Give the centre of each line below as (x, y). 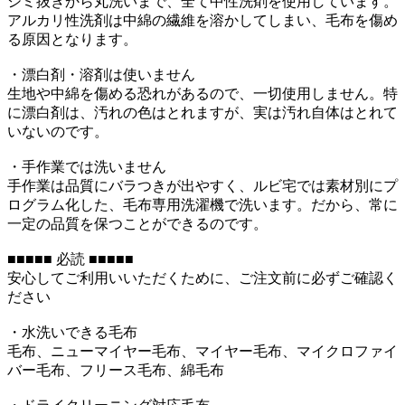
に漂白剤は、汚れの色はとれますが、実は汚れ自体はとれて (202, 112)
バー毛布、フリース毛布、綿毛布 (116, 370)
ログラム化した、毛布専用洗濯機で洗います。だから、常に (202, 204)
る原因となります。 (72, 39)
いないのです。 (58, 131)
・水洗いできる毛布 (72, 332)
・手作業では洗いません (87, 166)
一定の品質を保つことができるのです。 (137, 223)
